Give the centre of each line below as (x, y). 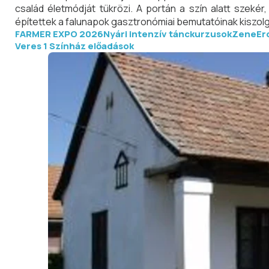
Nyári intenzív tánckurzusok (168, 34)
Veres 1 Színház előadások (74, 46)
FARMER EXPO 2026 (59, 34)
